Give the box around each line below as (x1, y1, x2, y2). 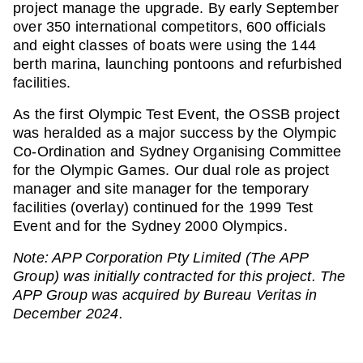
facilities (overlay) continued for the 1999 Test (13, 199, 314, 216)
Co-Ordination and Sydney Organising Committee (13, 143, 342, 160)
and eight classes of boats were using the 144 (13, 37, 317, 53)
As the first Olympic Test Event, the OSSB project (13, 106, 340, 122)
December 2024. (13, 305, 123, 322)
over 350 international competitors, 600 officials (13, 19, 326, 35)
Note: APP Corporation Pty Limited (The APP (13, 250, 309, 266)
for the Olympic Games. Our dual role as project (13, 162, 330, 178)
